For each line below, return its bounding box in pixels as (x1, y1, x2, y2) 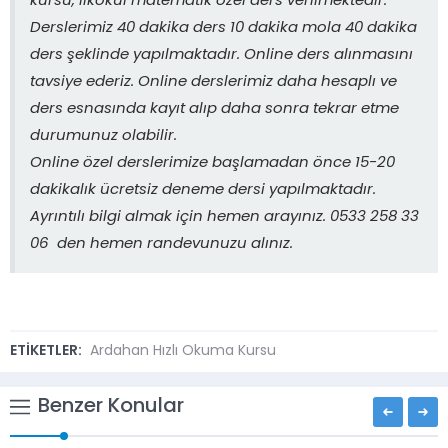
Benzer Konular (38, 396, 184, 417)
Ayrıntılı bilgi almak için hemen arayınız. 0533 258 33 (30, 209, 419, 225)
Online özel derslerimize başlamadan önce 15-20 (30, 155, 395, 171)
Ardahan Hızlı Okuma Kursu (90, 343, 276, 359)
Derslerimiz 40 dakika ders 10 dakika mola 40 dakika (30, 20, 417, 36)
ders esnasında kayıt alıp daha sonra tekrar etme (30, 101, 399, 117)
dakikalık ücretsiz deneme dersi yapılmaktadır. (30, 182, 376, 198)
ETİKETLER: (10, 343, 85, 359)
